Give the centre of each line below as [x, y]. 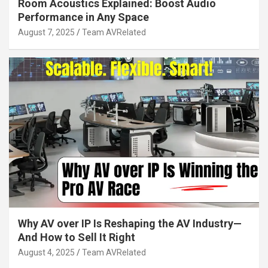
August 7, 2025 [46, 33]
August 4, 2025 [46, 252]
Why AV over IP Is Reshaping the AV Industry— [130, 223]
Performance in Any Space [83, 17]
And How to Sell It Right [77, 237]
